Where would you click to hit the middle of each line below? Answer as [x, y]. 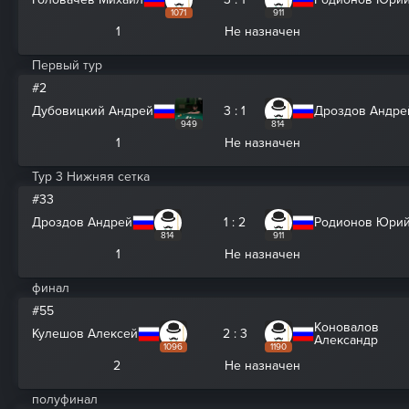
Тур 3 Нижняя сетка [91, 177]
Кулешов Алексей [85, 334]
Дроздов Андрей [82, 222]
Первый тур [67, 65]
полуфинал [65, 399]
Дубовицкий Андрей [93, 111]
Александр [346, 340]
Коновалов [346, 327]
